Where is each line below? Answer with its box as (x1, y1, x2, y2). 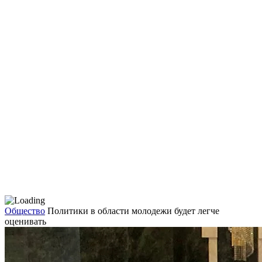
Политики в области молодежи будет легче (47, 205, 219, 216)
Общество (5, 205, 45, 216)
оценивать (5, 216, 46, 226)
